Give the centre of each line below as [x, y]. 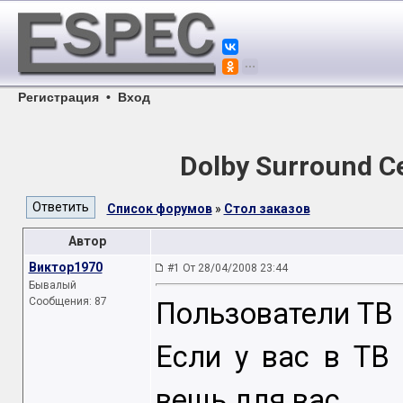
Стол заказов [267, 209]
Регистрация [58, 97]
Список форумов [159, 209]
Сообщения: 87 [67, 301]
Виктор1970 [65, 267]
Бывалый [52, 285]
